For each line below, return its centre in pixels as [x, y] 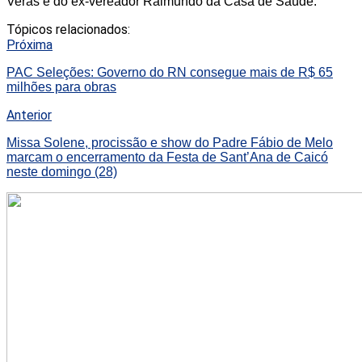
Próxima [29, 44]
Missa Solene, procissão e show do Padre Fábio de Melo [170, 142]
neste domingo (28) [62, 171]
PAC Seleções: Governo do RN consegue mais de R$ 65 [170, 72]
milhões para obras [61, 86]
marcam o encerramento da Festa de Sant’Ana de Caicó [167, 157]
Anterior [29, 115]
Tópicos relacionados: [68, 29]
